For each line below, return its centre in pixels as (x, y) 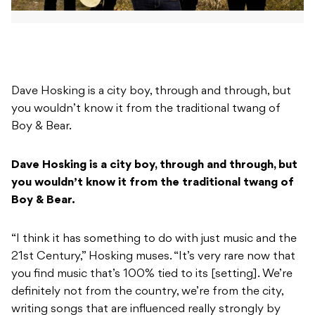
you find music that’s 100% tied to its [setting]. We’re (152, 275)
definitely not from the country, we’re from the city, (147, 292)
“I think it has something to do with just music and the (154, 239)
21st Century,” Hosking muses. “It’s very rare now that (153, 257)
